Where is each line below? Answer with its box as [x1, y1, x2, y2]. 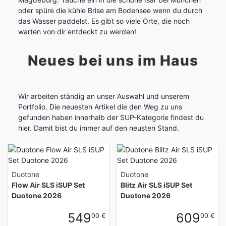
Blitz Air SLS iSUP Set [121, 181, 192, 190]
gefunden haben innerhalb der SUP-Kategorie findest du [18, 113, 204, 122]
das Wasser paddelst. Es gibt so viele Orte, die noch [18, 17, 190, 26]
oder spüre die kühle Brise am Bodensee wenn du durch [18, 6, 202, 15]
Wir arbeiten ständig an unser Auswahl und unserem [18, 92, 189, 101]
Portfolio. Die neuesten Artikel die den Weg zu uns [18, 102, 182, 111]
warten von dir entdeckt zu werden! [18, 27, 136, 36]
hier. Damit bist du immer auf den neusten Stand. [18, 124, 179, 133]
